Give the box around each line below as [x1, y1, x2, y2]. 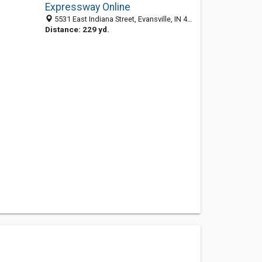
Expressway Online [44, 1, 130, 13]
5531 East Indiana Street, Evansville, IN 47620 [52, 15, 187, 23]
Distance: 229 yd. [44, 25, 109, 34]
